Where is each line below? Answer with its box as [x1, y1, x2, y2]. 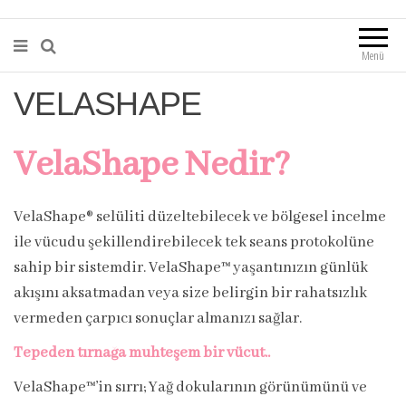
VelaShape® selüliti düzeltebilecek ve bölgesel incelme [14, 208, 386, 227]
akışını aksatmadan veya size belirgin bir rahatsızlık [14, 284, 367, 304]
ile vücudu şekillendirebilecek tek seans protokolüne [14, 233, 374, 253]
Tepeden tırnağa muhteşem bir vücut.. [14, 343, 270, 363]
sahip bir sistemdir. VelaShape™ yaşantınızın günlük [14, 258, 368, 278]
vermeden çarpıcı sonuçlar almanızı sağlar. [14, 309, 302, 329]
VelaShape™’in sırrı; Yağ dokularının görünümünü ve [14, 378, 367, 398]
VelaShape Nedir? [14, 143, 290, 188]
